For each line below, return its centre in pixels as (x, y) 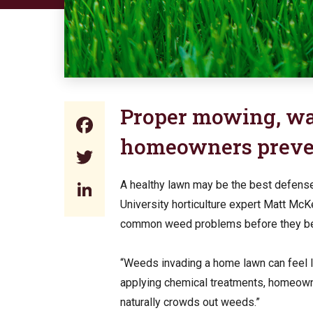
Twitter (130, 158)
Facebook (142, 125)
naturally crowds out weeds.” (190, 303)
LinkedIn (137, 190)
